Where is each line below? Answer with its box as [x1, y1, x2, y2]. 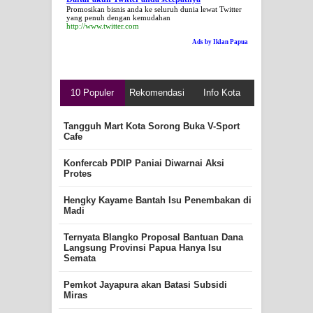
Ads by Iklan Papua [192, 38, 248, 45]
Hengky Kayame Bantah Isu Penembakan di [63, 195, 252, 206]
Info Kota [203, 87, 240, 98]
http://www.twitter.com [66, 22, 139, 30]
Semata [63, 253, 96, 264]
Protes [63, 168, 92, 180]
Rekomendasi [129, 87, 185, 98]
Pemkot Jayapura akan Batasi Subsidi [63, 279, 227, 291]
